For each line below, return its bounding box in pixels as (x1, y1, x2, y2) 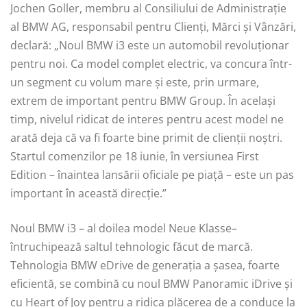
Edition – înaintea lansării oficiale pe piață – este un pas (10, 167, 294, 182)
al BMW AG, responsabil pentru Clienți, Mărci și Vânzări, (10, 19, 296, 34)
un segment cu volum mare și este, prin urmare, (10, 74, 259, 90)
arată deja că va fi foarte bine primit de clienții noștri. (10, 130, 282, 145)
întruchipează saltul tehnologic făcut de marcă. (10, 238, 253, 254)
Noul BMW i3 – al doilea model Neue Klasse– (10, 220, 237, 236)
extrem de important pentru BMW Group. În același (10, 93, 275, 108)
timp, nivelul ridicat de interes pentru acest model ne (10, 111, 284, 127)
